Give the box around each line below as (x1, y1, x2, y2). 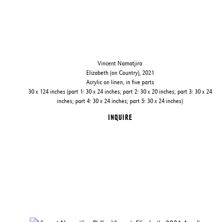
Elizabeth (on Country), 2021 (86, 69, 154, 77)
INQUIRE (108, 113, 132, 122)
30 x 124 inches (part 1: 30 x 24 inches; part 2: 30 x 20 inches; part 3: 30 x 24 (28, 88, 212, 96)
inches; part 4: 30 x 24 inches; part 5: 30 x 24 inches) (57, 97, 183, 105)
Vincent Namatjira (98, 59, 143, 67)
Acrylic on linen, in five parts (86, 78, 154, 86)
